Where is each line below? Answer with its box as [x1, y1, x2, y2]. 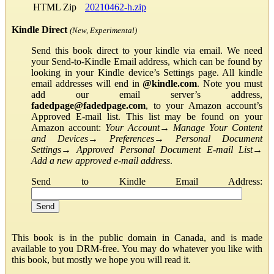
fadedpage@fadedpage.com [31, 100, 146, 111]
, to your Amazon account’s [146, 100, 262, 111]
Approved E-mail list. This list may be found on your [31, 111, 262, 122]
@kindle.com [143, 78, 198, 89]
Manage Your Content [173, 122, 263, 133]
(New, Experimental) [70, 25, 137, 35]
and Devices [31, 133, 88, 144]
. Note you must [197, 78, 262, 89]
